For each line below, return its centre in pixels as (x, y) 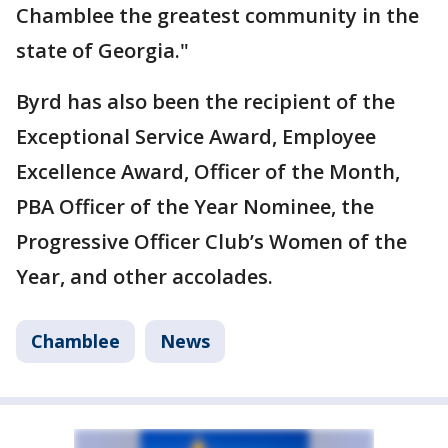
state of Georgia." (102, 51)
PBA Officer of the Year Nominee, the (195, 207)
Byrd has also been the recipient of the (205, 102)
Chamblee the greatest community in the (217, 16)
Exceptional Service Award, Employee (196, 137)
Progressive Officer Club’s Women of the (211, 242)
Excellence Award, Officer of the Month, (208, 172)
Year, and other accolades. (144, 277)
